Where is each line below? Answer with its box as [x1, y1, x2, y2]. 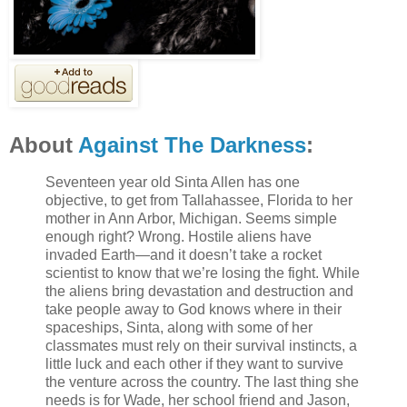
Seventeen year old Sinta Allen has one [45, 174, 300, 190]
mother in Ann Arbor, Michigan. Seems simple [45, 210, 337, 226]
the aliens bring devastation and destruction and [45, 283, 353, 299]
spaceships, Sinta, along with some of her [45, 319, 313, 335]
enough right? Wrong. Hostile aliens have [45, 228, 312, 244]
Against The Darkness [78, 132, 306, 157]
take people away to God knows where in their [45, 301, 342, 317]
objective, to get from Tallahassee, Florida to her [45, 192, 352, 208]
